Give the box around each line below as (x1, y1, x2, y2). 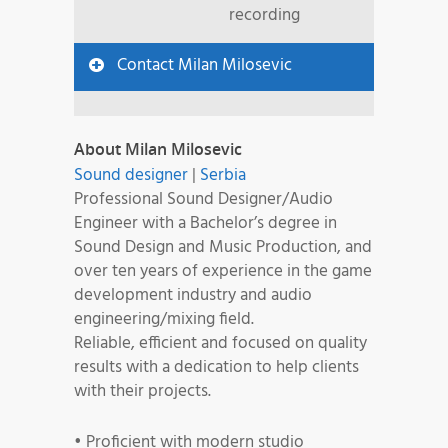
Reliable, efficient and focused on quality (74, 330, 367, 358)
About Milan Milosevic (74, 138, 242, 161)
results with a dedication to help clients (74, 354, 359, 382)
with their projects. (74, 378, 211, 406)
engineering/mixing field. (74, 306, 254, 334)
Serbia (200, 162, 246, 190)
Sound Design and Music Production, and (74, 234, 372, 262)
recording (229, 2, 300, 30)
